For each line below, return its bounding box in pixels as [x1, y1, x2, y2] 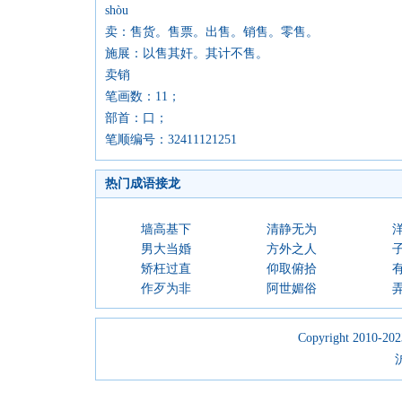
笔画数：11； [105, 90, 180, 103]
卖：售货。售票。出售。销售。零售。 [105, 25, 319, 39]
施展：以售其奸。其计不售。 [105, 47, 268, 60]
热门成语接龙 [105, 177, 180, 190]
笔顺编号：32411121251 [105, 133, 237, 146]
